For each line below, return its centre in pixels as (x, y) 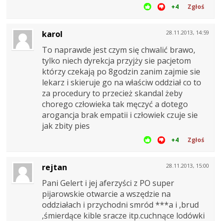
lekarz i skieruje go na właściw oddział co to (122, 82)
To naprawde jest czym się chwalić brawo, (119, 50)
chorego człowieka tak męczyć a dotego (115, 104)
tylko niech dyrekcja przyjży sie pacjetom (116, 60)
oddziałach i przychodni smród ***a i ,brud (120, 204)
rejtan (55, 167)
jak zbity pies (66, 126)
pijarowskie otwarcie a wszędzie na (106, 194)
